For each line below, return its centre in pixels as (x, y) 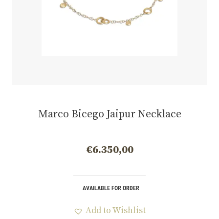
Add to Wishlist (116, 211)
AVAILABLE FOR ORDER (111, 188)
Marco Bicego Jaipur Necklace (109, 114)
